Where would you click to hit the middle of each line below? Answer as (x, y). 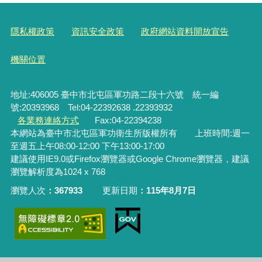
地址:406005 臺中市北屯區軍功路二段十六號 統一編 (114, 95)
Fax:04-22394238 (125, 120)
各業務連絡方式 (49, 120)
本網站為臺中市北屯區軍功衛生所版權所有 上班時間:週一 (130, 133)
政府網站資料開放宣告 (185, 31)
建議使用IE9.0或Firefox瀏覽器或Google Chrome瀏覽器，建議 (130, 159)
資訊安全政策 (98, 31)
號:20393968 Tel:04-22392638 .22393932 (96, 108)
